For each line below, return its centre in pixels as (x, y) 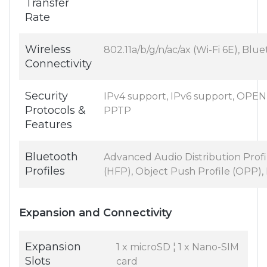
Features (49, 125)
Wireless (48, 50)
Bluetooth (52, 157)
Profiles (45, 171)
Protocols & (55, 111)
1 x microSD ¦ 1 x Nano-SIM (178, 247)
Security (46, 96)
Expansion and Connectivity (95, 213)
